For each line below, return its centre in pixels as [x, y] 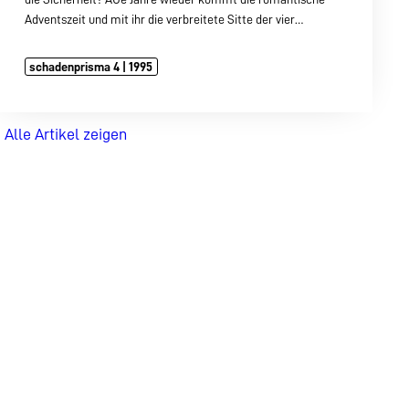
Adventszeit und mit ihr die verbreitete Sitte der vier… [163, 19]
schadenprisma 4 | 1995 [91, 66]
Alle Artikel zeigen [65, 134]
